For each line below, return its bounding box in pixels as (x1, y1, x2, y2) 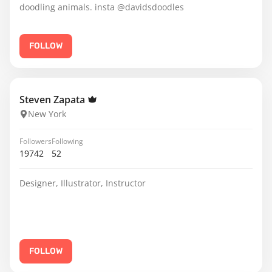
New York (28, 108, 66, 120)
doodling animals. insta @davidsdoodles (19, 1, 184, 13)
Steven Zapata (19, 93, 87, 106)
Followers (19, 136, 52, 146)
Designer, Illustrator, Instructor (19, 177, 146, 189)
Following (52, 136, 83, 146)
